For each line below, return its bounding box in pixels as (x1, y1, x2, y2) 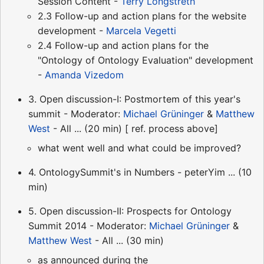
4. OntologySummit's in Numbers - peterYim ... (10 (28, 166, 252, 178)
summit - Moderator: (28, 107, 123, 120)
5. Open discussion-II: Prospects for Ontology (28, 204, 232, 217)
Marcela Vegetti (106, 24, 176, 37)
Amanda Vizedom (45, 68, 124, 81)
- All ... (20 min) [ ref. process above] (50, 122, 218, 134)
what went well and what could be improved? (38, 141, 241, 154)
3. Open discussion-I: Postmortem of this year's (28, 93, 240, 105)
